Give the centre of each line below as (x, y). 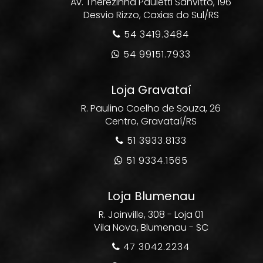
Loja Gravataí (151, 90)
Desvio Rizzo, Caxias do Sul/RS (151, 15)
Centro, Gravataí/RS (151, 121)
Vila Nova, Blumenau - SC (151, 227)
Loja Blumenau (151, 196)
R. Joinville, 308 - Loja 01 (151, 215)
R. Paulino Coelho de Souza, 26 (151, 108)
